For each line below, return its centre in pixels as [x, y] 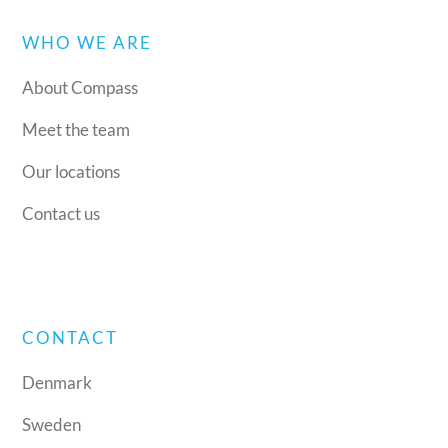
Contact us [61, 213]
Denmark [57, 382]
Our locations [71, 171]
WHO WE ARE [87, 42]
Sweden [52, 424]
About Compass [80, 87]
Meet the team [76, 129]
